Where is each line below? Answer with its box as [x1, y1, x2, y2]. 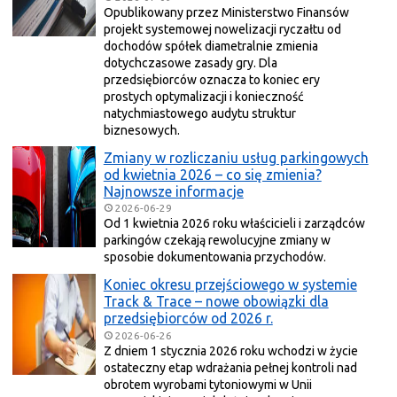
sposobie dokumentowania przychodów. [103, 250, 329, 265]
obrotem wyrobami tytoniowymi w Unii [103, 377, 312, 392]
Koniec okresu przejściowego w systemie [103, 276, 357, 292]
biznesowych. [103, 123, 180, 138]
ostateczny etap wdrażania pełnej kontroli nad [103, 360, 357, 375]
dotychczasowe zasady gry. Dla [103, 56, 277, 71]
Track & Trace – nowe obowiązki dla [103, 292, 329, 309]
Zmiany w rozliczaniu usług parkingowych [103, 149, 369, 166]
